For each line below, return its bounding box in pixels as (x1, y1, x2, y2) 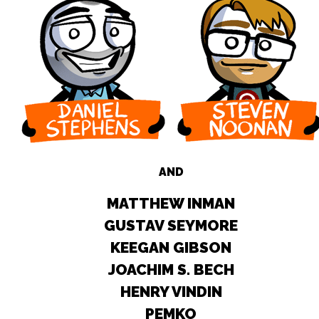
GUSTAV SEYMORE (104, 216, 238, 235)
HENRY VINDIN (120, 283, 222, 301)
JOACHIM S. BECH (108, 261, 234, 279)
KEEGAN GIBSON (110, 239, 231, 257)
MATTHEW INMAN (107, 194, 235, 213)
